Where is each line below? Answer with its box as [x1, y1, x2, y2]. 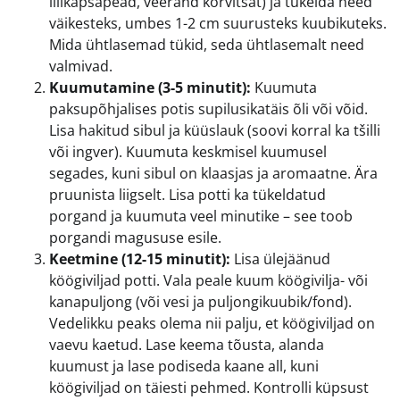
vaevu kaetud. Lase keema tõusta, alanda [49, 334, 324, 354]
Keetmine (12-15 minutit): [49, 248, 230, 269]
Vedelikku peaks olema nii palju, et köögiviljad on [49, 312, 375, 333]
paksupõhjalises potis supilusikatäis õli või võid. [49, 98, 368, 119]
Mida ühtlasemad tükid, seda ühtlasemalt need [49, 34, 364, 54]
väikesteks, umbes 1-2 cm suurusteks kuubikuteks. [49, 12, 387, 33]
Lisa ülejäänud [230, 248, 330, 269]
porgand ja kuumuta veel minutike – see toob [49, 205, 353, 226]
